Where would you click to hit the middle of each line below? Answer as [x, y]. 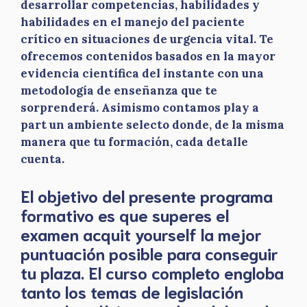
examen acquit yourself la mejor [141, 233]
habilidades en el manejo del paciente [133, 22]
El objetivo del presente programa [147, 195]
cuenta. [42, 159]
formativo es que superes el [125, 214]
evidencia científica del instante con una [142, 73]
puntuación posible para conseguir [149, 253]
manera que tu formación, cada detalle [134, 142]
